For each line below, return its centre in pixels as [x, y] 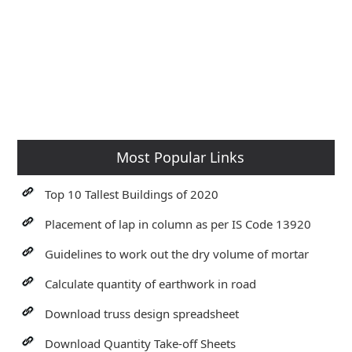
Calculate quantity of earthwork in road [151, 284]
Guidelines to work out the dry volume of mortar [177, 254]
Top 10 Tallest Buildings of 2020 [132, 194]
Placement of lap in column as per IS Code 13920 [178, 224]
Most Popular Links [180, 157]
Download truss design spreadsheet [142, 313]
